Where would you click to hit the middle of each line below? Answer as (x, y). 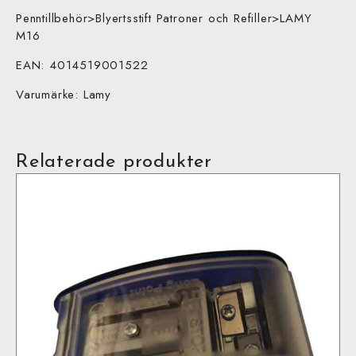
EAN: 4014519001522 (82, 66)
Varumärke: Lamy (64, 95)
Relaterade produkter (114, 163)
